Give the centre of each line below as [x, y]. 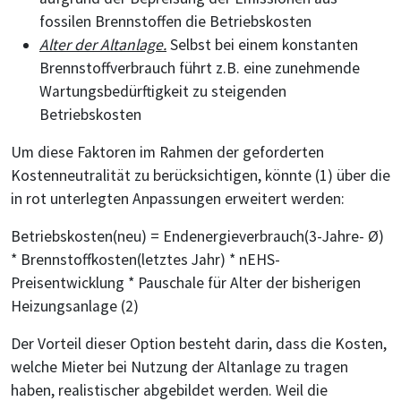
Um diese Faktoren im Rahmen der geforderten [167, 152]
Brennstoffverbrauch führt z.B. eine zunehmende [200, 68]
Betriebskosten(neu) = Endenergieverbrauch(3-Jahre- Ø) [197, 236]
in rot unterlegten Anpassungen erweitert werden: [178, 198]
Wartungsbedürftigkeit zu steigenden [163, 91]
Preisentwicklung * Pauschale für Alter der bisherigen [186, 282]
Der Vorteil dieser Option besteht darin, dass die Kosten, [199, 343]
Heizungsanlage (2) [75, 306]
